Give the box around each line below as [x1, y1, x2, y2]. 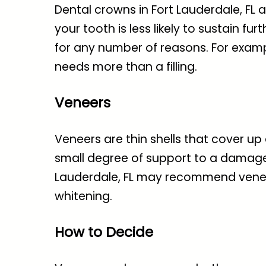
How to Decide [55, 222, 153, 242]
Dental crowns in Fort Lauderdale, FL [55, 2, 255, 18]
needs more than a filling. [55, 59, 197, 75]
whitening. [55, 188, 112, 205]
